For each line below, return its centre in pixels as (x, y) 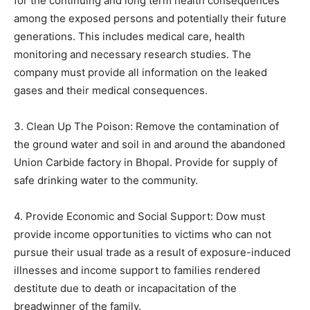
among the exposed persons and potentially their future (150, 18)
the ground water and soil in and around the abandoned (149, 144)
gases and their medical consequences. (111, 90)
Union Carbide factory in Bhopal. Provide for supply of (146, 162)
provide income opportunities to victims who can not (143, 234)
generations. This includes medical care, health (129, 36)
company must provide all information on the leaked (140, 72)
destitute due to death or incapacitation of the (125, 288)
